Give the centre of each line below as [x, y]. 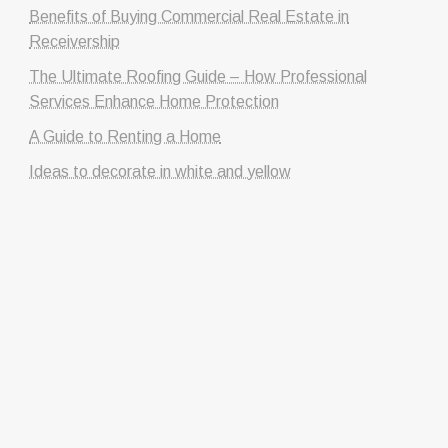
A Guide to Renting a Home [125, 136]
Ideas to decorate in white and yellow [160, 171]
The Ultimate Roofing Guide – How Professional [198, 76]
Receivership [75, 41]
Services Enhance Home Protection [154, 101]
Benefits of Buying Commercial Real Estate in [189, 16]
